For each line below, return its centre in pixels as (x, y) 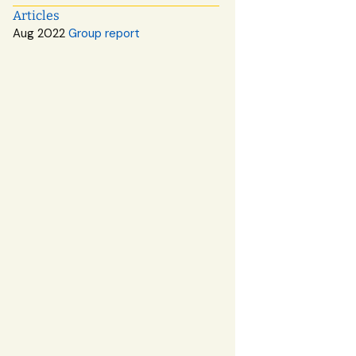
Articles (36, 15)
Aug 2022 (41, 33)
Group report (104, 33)
